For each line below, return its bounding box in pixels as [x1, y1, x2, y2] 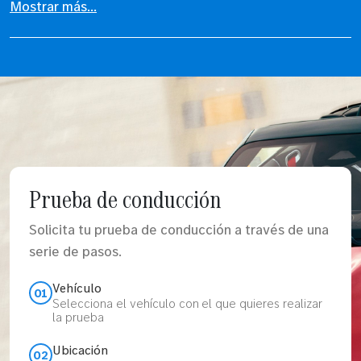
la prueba [52, 309, 104, 326]
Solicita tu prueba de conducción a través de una [29, 220, 329, 239]
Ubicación [52, 342, 108, 359]
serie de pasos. [29, 242, 122, 261]
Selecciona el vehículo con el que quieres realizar [52, 295, 323, 312]
